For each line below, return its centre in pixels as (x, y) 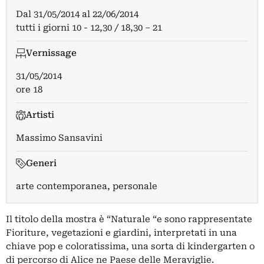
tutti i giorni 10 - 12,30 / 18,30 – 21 (89, 27)
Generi (41, 163)
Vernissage (51, 53)
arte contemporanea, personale (87, 186)
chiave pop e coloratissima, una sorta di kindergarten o (130, 246)
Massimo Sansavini (59, 138)
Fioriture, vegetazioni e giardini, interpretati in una (121, 232)
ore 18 (29, 89)
